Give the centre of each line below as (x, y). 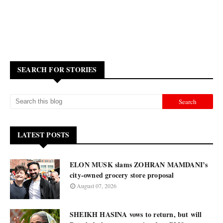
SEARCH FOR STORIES (57, 69)
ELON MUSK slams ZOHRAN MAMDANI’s (139, 165)
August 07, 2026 (97, 186)
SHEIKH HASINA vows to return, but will (136, 214)
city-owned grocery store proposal (122, 175)
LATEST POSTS (44, 135)
